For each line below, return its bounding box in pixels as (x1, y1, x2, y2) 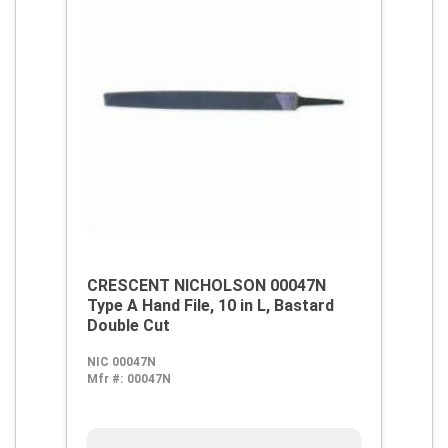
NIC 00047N (87, 355, 156, 369)
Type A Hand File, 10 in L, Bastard (87, 296, 334, 315)
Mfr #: (87, 372, 123, 386)
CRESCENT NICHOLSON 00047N (87, 276, 326, 295)
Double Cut (87, 316, 170, 335)
